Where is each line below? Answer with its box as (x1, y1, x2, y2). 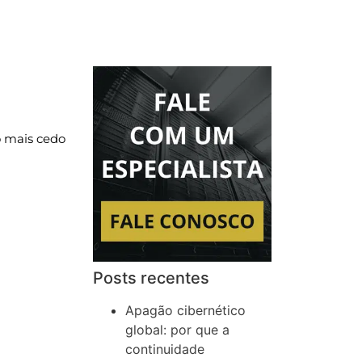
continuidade (125, 341, 205, 358)
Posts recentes (93, 268, 210, 288)
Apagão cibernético (125, 302, 246, 319)
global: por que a (125, 322, 230, 339)
